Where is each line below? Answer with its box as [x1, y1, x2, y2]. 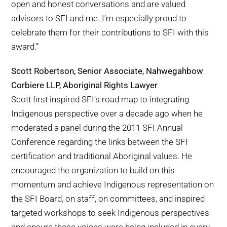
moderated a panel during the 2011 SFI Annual [11, 123, 183, 133]
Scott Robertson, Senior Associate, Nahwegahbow [11, 66, 204, 77]
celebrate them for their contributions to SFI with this [11, 27, 209, 38]
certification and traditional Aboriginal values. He [11, 151, 193, 162]
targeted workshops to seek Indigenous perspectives [11, 208, 210, 218]
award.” [11, 42, 39, 52]
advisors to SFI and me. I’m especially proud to [11, 13, 187, 24]
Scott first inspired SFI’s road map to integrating [11, 94, 190, 105]
